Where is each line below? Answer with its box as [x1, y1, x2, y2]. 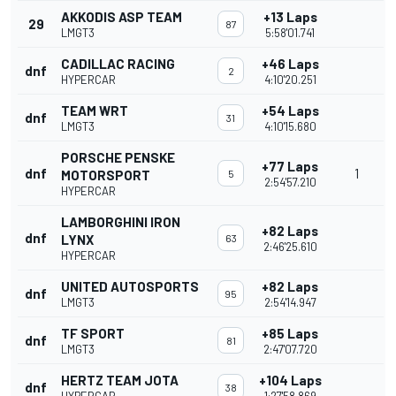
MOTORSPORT [61, 167, 150, 184]
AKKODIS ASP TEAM [61, 9, 182, 26]
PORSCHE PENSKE [61, 149, 175, 166]
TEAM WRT [61, 103, 128, 119]
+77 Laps [262, 158, 318, 175]
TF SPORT [61, 325, 125, 342]
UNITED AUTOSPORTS [61, 278, 199, 295]
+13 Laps [263, 9, 317, 26]
